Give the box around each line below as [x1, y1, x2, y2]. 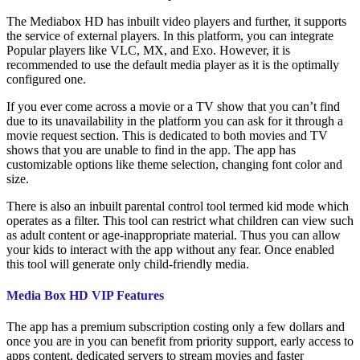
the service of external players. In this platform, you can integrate [6, 28, 333, 43]
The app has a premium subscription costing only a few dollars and [6, 320, 345, 334]
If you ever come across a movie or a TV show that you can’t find [6, 99, 340, 113]
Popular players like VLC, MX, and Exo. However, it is [6, 43, 290, 57]
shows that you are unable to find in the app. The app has [6, 142, 296, 157]
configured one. [6, 72, 86, 86]
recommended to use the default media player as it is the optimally [6, 57, 339, 72]
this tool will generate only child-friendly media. [6, 256, 249, 271]
